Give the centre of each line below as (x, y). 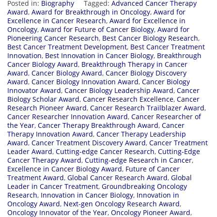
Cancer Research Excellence (128, 99)
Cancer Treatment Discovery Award (89, 142)
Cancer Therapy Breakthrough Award (98, 125)
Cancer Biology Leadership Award (119, 90)
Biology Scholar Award (43, 99)
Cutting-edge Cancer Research (105, 151)
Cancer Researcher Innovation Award (68, 116)
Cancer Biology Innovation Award (85, 81)
